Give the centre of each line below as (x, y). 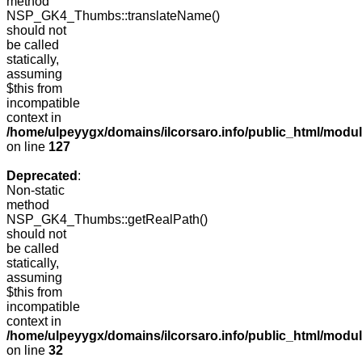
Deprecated (42, 176)
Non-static (36, 191)
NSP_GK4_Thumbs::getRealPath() (107, 220)
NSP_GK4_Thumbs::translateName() (113, 16)
